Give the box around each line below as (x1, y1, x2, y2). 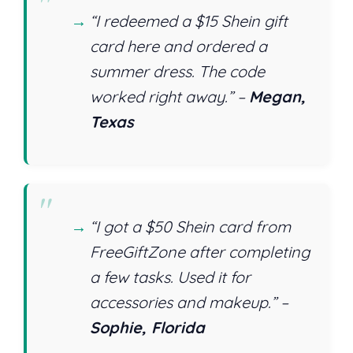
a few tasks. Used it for (90, 266, 251, 287)
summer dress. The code (90, 61, 265, 81)
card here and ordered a (90, 35, 267, 56)
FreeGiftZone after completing (90, 241, 310, 262)
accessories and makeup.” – (90, 292, 288, 312)
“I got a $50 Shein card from (90, 216, 291, 236)
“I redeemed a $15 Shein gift (90, 10, 288, 31)
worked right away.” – (90, 86, 249, 106)
